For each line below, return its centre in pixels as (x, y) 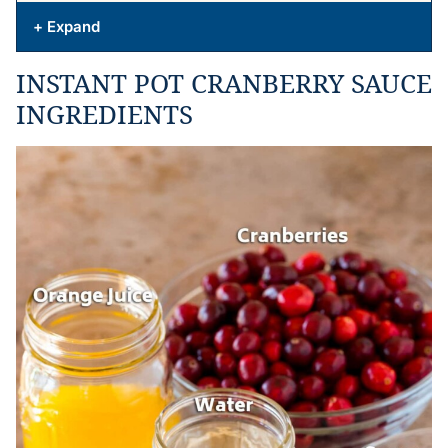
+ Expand (66, 26)
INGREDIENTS (104, 113)
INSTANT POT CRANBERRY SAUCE (224, 82)
